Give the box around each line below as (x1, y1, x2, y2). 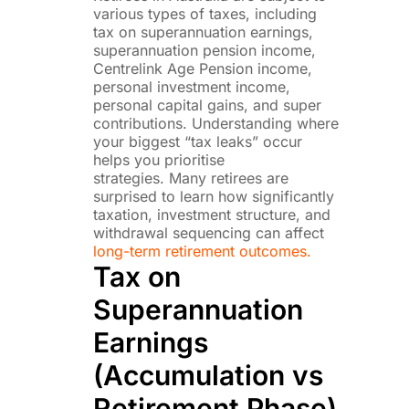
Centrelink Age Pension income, (92, 58, 312, 78)
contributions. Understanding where (92, 113, 339, 132)
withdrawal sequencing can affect (92, 223, 324, 242)
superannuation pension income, (92, 40, 316, 59)
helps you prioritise (92, 150, 225, 169)
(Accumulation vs (92, 358, 323, 392)
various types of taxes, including (92, 4, 317, 23)
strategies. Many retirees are (92, 168, 288, 187)
